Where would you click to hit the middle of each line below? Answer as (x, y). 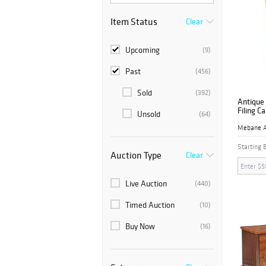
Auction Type (136, 155)
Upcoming (142, 50)
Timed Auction (150, 205)
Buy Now (140, 226)
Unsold (149, 114)
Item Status (134, 21)
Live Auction (146, 183)
